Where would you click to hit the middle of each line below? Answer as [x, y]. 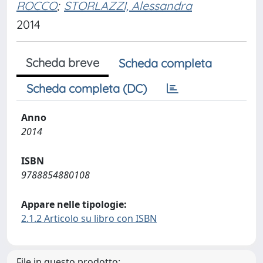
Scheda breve [63, 63]
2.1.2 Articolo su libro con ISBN [89, 218]
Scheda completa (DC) [87, 88]
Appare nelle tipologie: [74, 204]
